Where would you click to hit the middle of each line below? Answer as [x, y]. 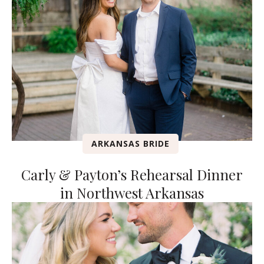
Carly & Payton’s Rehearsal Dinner [132, 174]
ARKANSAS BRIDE [131, 143]
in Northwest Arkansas [132, 192]
